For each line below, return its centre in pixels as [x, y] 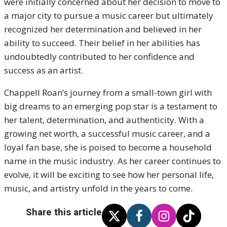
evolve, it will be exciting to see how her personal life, [109, 175]
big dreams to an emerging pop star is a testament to [111, 106]
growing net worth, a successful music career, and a [107, 134]
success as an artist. [44, 70]
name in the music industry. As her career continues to [112, 161]
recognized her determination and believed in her [103, 29]
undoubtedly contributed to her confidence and [99, 56]
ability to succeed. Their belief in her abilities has [102, 43]
